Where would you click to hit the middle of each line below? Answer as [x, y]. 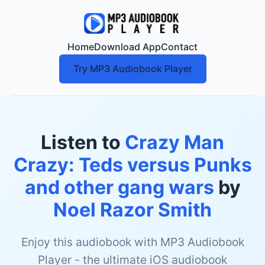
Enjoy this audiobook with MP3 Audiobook [132, 242]
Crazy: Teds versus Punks [132, 165]
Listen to [83, 142]
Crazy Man [174, 142]
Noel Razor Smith [132, 210]
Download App [127, 47]
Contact [179, 47]
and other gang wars [119, 187]
